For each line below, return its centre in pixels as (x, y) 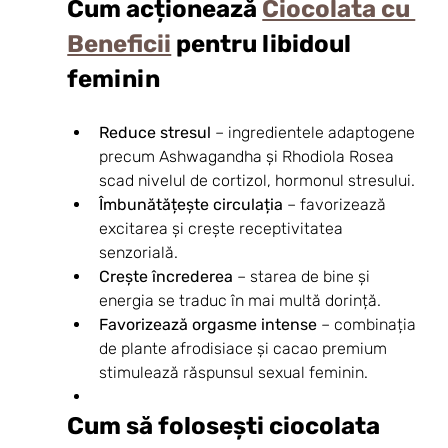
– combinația (369, 324)
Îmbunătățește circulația (191, 204)
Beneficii (119, 43)
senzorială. (139, 252)
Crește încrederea (166, 276)
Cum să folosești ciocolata (226, 425)
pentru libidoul (264, 43)
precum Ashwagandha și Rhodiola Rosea (249, 156)
